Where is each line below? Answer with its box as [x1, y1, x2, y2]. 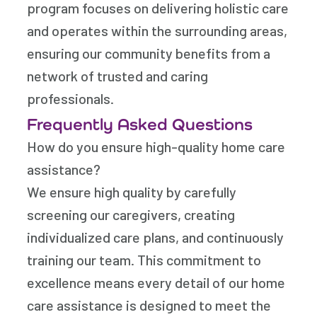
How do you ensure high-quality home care [27, 138, 286, 156]
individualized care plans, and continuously [27, 229, 284, 246]
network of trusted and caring [27, 67, 209, 85]
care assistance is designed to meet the [27, 296, 272, 314]
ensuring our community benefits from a [27, 45, 271, 62]
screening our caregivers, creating [27, 206, 236, 224]
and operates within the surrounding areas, [27, 22, 288, 40]
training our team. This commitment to [27, 251, 262, 269]
